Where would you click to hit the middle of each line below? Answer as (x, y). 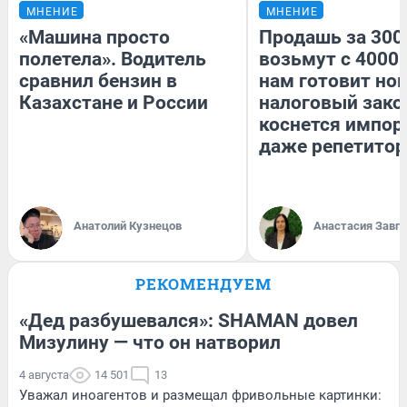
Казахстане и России (114, 102)
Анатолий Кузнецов (128, 225)
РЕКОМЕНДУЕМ (203, 283)
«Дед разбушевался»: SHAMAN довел (189, 320)
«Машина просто (94, 37)
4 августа (44, 374)
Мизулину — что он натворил (150, 342)
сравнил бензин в (98, 80)
